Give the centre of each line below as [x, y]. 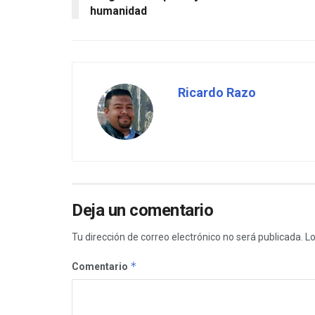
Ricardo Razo [217, 92]
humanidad [118, 11]
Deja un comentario [143, 210]
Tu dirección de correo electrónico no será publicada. [187, 237]
